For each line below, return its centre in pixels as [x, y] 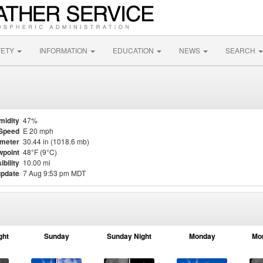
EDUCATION [134, 50]
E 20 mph [38, 131]
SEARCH [241, 50]
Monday [202, 236]
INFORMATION [64, 50]
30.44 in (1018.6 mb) [56, 141]
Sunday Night [129, 236]
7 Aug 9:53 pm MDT [54, 173]
